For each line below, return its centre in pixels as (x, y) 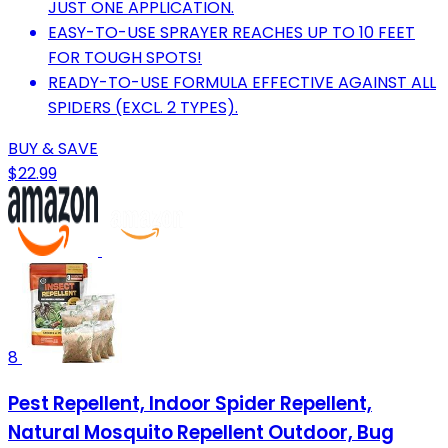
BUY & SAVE (53, 149)
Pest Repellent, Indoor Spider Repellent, (190, 404)
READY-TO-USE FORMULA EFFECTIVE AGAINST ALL (242, 83)
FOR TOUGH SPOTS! (125, 58)
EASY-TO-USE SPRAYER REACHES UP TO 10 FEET (231, 33)
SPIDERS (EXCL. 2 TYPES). (143, 108)
